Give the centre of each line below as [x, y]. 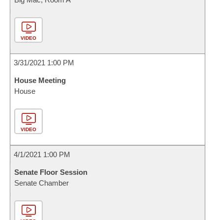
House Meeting [40, 80]
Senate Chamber [41, 183]
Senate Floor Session [51, 172]
